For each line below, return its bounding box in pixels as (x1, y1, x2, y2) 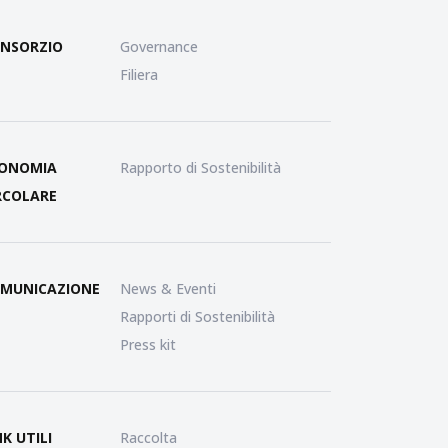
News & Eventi (120, 279, 217, 298)
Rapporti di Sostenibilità (120, 307, 276, 326)
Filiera (120, 65, 159, 84)
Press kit (120, 335, 177, 354)
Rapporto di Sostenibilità (120, 158, 282, 177)
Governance (120, 37, 199, 56)
